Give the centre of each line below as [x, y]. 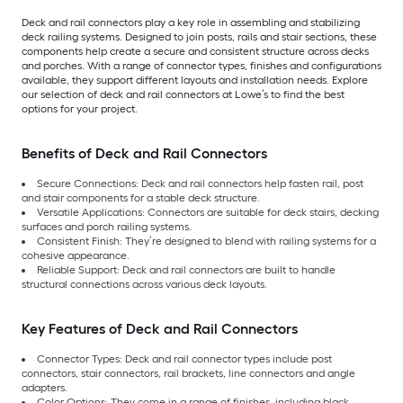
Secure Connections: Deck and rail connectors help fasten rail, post [200, 184]
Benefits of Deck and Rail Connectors [144, 154]
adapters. [45, 388]
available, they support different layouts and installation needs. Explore [195, 81]
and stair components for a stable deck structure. [141, 198]
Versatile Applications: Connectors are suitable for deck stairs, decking [208, 213]
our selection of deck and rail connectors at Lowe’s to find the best [183, 95]
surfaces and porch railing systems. [107, 227]
